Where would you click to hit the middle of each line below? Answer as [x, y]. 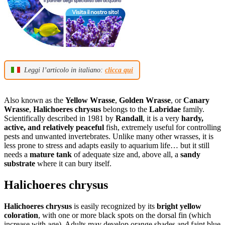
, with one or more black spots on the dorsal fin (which [125, 215]
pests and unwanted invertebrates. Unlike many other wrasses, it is [109, 136]
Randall [129, 118]
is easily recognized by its [114, 206]
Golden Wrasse [145, 100]
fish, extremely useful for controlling [162, 127]
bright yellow [179, 206]
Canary [196, 100]
